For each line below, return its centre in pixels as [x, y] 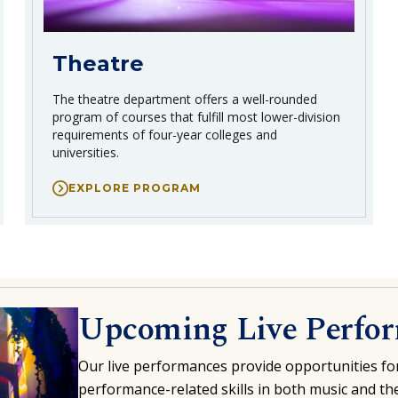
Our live [103, 366]
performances [180, 366]
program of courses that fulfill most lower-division [196, 116]
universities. [86, 152]
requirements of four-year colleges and [165, 134]
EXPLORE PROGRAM [135, 187]
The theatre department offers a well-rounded [185, 99]
